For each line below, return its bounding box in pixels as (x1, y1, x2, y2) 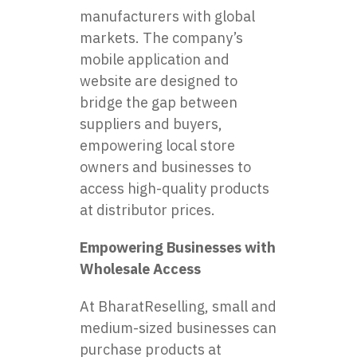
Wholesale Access (80, 259, 201, 278)
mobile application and (80, 49, 229, 69)
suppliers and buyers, (80, 114, 222, 133)
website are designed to (80, 71, 237, 90)
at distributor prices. (80, 200, 215, 219)
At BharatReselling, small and (80, 296, 277, 316)
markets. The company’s (80, 28, 243, 47)
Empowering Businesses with (80, 237, 276, 257)
